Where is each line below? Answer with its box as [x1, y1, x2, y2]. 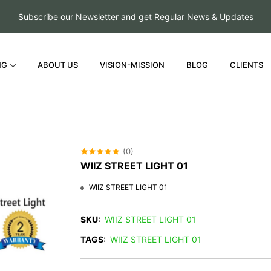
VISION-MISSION [100, 60, 165, 70]
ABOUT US [38, 60, 79, 70]
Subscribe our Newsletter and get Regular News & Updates [18, 11, 253, 22]
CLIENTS [230, 60, 264, 70]
